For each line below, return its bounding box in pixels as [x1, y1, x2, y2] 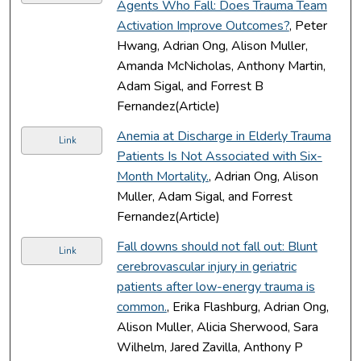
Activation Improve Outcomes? [116, 16, 289, 35]
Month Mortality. [116, 167, 209, 185]
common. [116, 297, 167, 316]
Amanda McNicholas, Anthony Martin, [116, 56, 326, 75]
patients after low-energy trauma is [116, 277, 315, 296]
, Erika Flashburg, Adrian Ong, [166, 297, 329, 316]
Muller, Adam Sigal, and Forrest [116, 187, 293, 205]
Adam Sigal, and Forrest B [116, 77, 263, 95]
